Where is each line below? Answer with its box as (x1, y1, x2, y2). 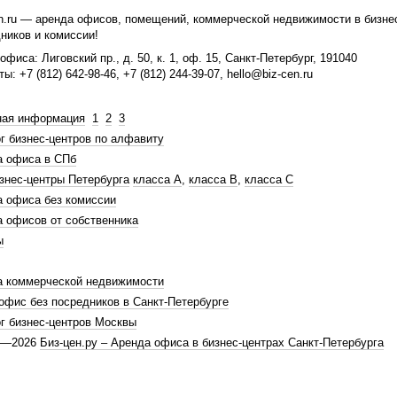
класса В (189, 173, 237, 186)
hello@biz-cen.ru (227, 67, 313, 81)
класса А (133, 173, 182, 186)
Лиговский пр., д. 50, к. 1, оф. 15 (42, 51, 218, 65)
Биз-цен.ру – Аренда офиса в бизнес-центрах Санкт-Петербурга (40, 336, 384, 349)
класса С (245, 173, 293, 186)
